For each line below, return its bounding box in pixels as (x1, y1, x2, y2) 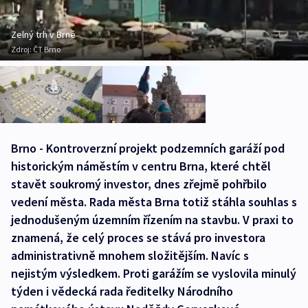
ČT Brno (33, 43, 60, 54)
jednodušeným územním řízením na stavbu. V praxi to (11, 211, 294, 228)
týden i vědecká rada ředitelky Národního (11, 283, 233, 299)
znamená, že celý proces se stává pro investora (11, 229, 265, 245)
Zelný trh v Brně (11, 27, 76, 41)
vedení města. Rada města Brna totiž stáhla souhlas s (11, 193, 297, 210)
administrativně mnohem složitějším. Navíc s (11, 247, 249, 263)
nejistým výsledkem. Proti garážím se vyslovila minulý (11, 265, 296, 281)
